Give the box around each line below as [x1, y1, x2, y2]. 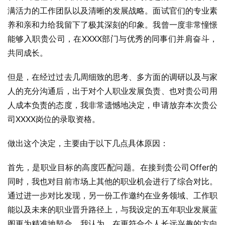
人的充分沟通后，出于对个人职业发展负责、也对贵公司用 [8, 86, 217, 96]
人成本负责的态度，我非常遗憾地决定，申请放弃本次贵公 [8, 100, 217, 110]
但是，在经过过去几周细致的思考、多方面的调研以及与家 [8, 72, 217, 82]
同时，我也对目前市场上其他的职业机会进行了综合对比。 [8, 176, 217, 186]
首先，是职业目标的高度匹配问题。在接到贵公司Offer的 [8, 162, 217, 172]
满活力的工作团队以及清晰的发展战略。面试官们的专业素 [8, 6, 217, 16]
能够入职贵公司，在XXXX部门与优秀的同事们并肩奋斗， [8, 34, 217, 44]
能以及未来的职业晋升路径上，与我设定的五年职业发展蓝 [8, 204, 217, 214]
